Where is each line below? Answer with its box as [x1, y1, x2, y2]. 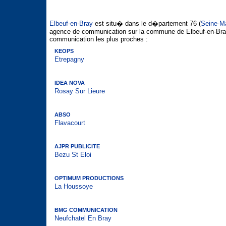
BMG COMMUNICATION [54, 207, 118, 213]
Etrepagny [54, 55, 84, 63]
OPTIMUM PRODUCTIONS [54, 175, 124, 181]
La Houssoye [54, 183, 93, 190]
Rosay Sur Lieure [54, 87, 105, 95]
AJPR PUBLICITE [54, 143, 100, 149]
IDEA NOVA [54, 80, 85, 86]
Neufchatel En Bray [54, 214, 111, 222]
